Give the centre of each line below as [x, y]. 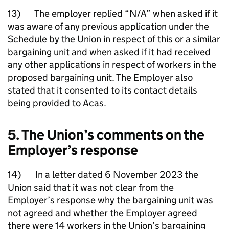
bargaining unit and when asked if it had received [109, 52]
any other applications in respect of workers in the [112, 65]
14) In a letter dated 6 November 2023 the [103, 175]
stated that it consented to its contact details [102, 90]
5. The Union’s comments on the [106, 135]
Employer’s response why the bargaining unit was [110, 200]
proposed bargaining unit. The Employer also [100, 77]
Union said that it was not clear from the [91, 187]
